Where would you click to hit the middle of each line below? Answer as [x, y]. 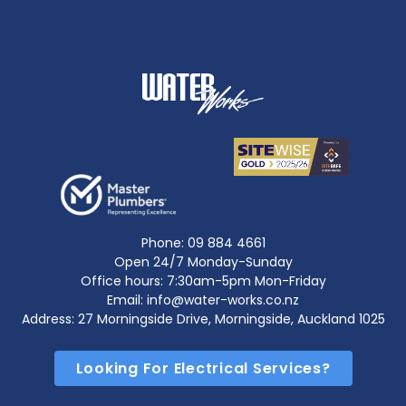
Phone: [164, 243]
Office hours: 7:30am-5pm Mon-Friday [203, 281]
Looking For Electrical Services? [203, 369]
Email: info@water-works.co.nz [203, 300]
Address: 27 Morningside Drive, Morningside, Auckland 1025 [203, 319]
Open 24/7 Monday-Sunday [203, 262]
